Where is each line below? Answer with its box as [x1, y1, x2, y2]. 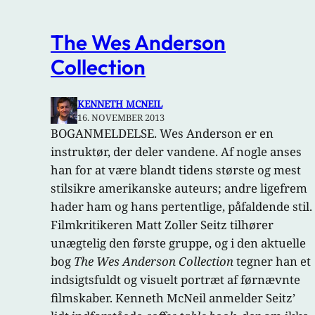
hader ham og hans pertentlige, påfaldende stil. [51, 198, 312, 215]
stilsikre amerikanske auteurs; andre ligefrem [51, 180, 307, 197]
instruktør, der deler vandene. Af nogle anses [51, 143, 302, 160]
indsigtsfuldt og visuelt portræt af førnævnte [51, 271, 300, 288]
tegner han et [233, 253, 311, 270]
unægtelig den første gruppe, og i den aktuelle [51, 235, 306, 252]
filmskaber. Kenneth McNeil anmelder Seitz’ [51, 290, 295, 307]
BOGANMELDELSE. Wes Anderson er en [51, 125, 274, 142]
